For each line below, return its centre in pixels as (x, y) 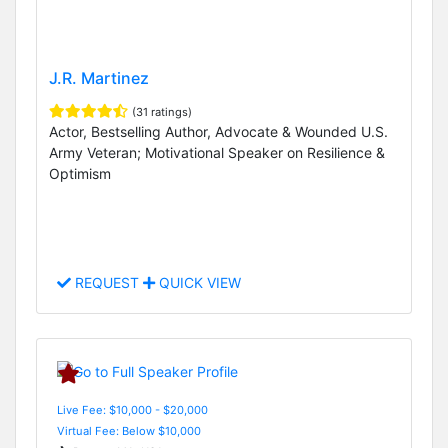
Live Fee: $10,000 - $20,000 (132, 409)
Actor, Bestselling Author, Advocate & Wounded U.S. (218, 132)
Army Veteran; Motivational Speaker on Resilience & (217, 153)
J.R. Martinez (99, 78)
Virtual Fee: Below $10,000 (129, 430)
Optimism (80, 174)
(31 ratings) (162, 112)
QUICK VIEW (198, 283)
